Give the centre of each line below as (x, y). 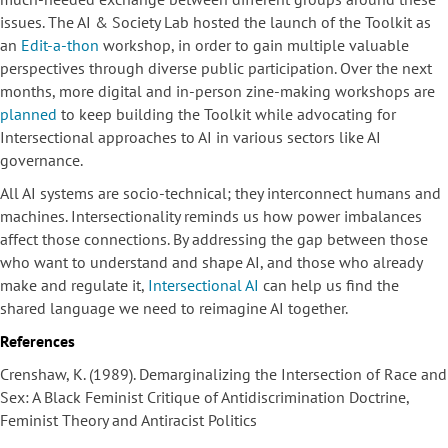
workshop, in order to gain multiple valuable (254, 45)
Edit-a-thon (60, 45)
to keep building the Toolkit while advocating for (226, 114)
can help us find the (329, 285)
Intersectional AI (203, 285)
